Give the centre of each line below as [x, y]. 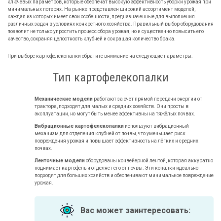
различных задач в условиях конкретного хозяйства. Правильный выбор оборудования [110, 24]
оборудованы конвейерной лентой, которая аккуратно [149, 160]
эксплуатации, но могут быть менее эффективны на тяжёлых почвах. [115, 113]
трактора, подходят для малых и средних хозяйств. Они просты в [111, 106]
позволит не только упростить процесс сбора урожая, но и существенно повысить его [106, 31]
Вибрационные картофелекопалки [79, 126]
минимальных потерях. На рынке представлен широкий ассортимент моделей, [101, 9]
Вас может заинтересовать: [135, 210]
